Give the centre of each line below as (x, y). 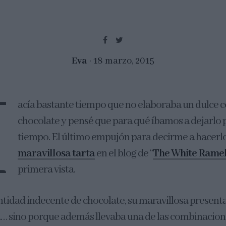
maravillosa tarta (56, 153)
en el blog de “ (124, 153)
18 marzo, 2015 (124, 61)
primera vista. (46, 169)
